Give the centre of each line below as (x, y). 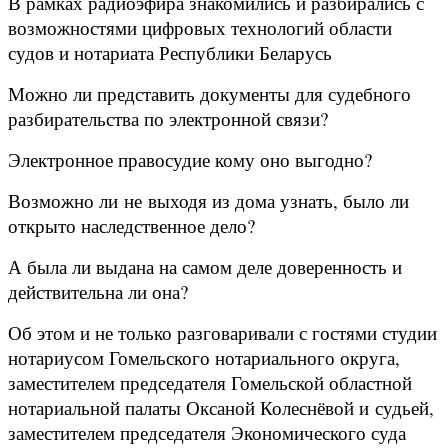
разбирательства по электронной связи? (168, 119)
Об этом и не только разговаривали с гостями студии (222, 333)
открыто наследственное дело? (131, 226)
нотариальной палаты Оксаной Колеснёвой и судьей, (221, 408)
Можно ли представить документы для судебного (209, 94)
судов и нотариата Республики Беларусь (170, 53)
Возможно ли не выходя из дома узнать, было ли (208, 201)
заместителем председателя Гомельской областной (210, 383)
